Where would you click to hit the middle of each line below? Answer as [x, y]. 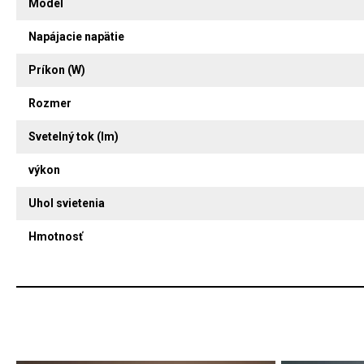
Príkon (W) [57, 70]
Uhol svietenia [67, 203]
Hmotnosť [56, 236]
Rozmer [50, 103]
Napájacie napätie [76, 37]
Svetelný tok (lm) [74, 136]
